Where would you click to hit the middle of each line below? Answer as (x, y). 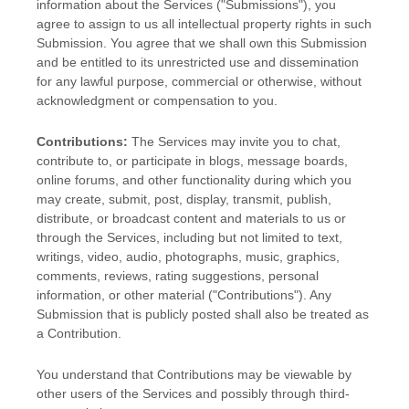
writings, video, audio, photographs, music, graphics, (188, 257)
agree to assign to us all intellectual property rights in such (204, 24)
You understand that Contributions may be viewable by (194, 375)
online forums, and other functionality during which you (194, 180)
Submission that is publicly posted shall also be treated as (203, 315)
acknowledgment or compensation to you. (157, 101)
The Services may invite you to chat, (234, 142)
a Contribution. (79, 334)
